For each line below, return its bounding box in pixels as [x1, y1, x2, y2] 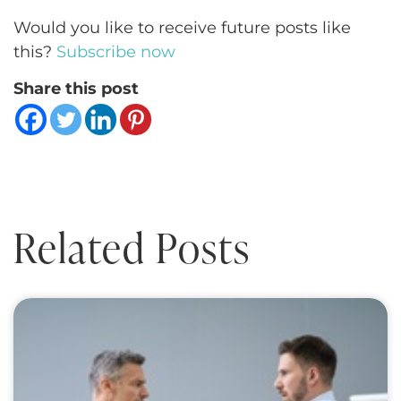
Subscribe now [56, 41, 175, 62]
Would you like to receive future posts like [13, 17, 351, 38]
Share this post [13, 79, 139, 99]
